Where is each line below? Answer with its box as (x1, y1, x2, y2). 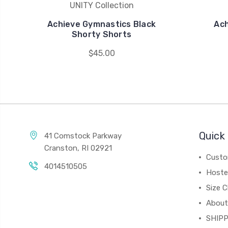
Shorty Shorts (71, 30, 132, 39)
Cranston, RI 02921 (44, 144, 112, 153)
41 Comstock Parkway (44, 131, 122, 140)
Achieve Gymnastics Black (47, 19, 156, 29)
